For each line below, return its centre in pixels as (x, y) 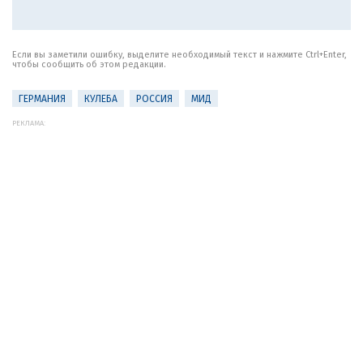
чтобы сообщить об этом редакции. (89, 64)
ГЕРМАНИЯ (42, 99)
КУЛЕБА (101, 99)
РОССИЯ (154, 99)
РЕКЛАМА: (29, 123)
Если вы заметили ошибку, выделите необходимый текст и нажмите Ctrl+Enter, (179, 55)
